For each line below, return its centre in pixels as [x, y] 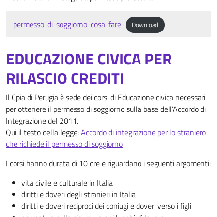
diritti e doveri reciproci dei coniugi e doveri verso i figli [106, 206]
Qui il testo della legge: [43, 132]
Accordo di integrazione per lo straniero [143, 132]
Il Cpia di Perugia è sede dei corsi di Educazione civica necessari [106, 98]
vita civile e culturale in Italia [67, 183]
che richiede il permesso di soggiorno [64, 144]
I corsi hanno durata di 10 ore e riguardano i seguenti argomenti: [108, 163]
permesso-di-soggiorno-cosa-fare [67, 24]
